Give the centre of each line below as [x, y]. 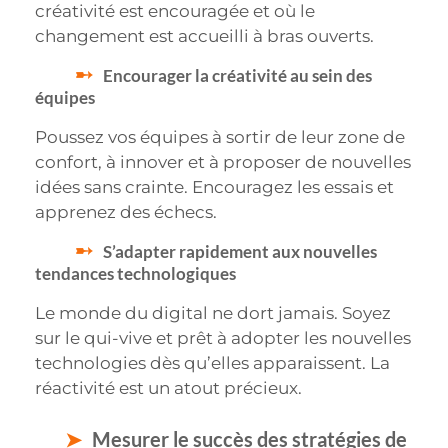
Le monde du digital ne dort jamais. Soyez [213, 313]
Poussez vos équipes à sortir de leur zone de [220, 136]
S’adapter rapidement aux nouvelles [240, 252]
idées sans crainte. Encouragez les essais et [214, 186]
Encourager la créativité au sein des [237, 75]
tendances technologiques [135, 274]
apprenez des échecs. [126, 211]
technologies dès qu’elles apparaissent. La [212, 363]
